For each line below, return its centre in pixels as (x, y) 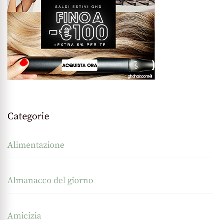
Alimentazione (36, 145)
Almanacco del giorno (50, 181)
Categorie (28, 117)
